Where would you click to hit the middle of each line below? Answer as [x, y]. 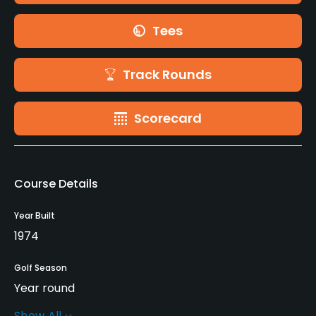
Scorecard [168, 118]
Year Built [35, 215]
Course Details [56, 183]
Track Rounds [167, 74]
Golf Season [41, 267]
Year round [44, 288]
